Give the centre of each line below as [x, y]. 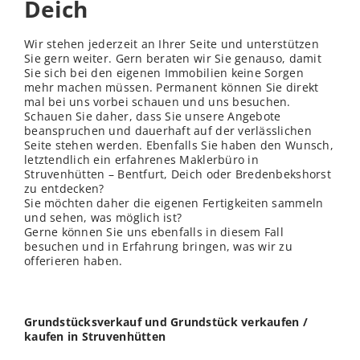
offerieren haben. [74, 261]
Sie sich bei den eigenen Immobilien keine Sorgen [164, 73]
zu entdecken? [64, 189]
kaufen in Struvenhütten [95, 337]
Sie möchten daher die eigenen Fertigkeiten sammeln [174, 203]
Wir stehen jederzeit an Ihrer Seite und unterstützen [172, 44]
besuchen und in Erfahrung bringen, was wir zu [158, 247]
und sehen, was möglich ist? [103, 218]
